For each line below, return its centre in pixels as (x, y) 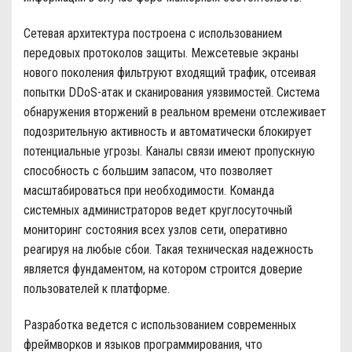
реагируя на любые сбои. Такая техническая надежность (169, 249)
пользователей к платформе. (97, 288)
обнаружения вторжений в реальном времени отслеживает (175, 112)
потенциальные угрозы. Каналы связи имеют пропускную (169, 151)
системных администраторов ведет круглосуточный (158, 210)
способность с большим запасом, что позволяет (148, 170)
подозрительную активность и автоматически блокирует (168, 131)
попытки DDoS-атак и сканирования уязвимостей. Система (172, 92)
